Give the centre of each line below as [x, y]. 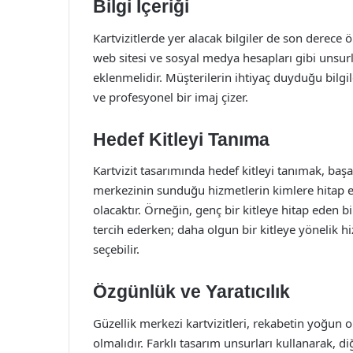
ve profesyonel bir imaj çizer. [171, 97]
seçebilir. [116, 249]
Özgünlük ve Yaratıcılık [191, 292]
